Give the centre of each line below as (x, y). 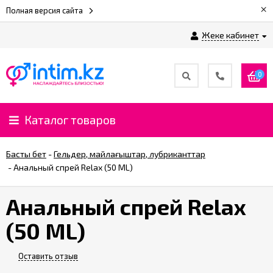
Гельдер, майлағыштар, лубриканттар (129, 154)
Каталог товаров (70, 120)
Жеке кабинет (230, 35)
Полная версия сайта (44, 10)
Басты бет (26, 154)
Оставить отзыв (48, 256)
